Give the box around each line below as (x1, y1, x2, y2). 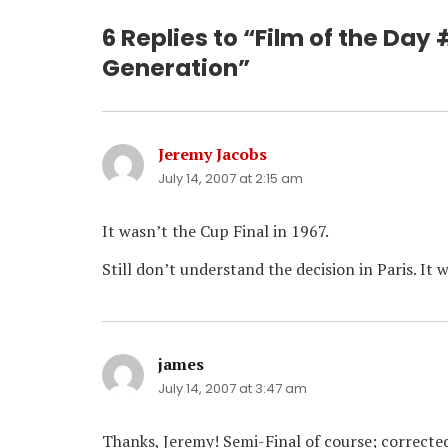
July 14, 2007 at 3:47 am (158, 379, 307, 399)
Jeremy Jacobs (158, 143, 267, 166)
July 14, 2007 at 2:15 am (158, 169, 303, 189)
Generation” (102, 52, 250, 85)
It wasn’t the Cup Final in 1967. (102, 220, 329, 243)
